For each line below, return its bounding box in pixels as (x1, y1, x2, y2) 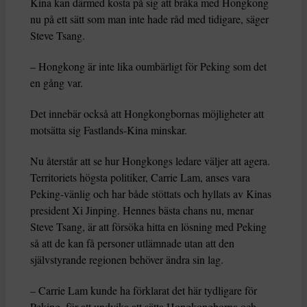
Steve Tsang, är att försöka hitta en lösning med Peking (30, 219, 267, 234)
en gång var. (30, 75, 83, 90)
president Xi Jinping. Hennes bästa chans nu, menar (30, 203, 254, 218)
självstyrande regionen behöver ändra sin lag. (30, 252, 223, 267)
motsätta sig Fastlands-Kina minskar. (30, 123, 187, 138)
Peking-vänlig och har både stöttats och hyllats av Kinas (30, 186, 271, 201)
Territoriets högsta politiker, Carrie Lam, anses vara (30, 170, 250, 185)
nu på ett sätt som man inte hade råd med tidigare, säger (30, 12, 269, 27)
